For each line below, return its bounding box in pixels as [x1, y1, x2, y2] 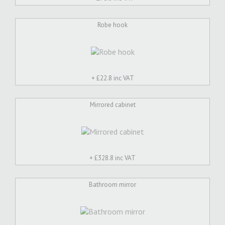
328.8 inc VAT [98, 154, 136, 162]
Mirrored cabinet [89, 100, 136, 109]
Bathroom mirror [89, 180, 136, 189]
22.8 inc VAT [99, 74, 134, 82]
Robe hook [97, 21, 128, 29]
